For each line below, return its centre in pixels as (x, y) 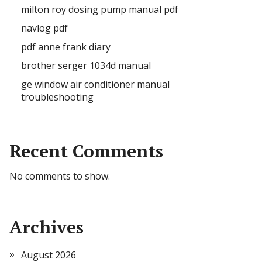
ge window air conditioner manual (95, 84)
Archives (46, 227)
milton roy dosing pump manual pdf (100, 9)
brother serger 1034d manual (86, 65)
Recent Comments (86, 151)
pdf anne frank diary (66, 47)
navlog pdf (44, 28)
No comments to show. (60, 176)
